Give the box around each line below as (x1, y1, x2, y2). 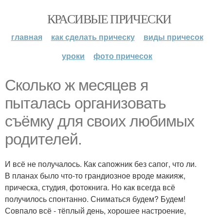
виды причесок (143, 31, 203, 42)
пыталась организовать (5, 94, 166, 112)
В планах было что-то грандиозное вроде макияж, (5, 170, 185, 181)
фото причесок (93, 50, 152, 61)
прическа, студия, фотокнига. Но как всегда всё (5, 182, 175, 193)
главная (11, 31, 42, 42)
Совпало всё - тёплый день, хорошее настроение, (5, 205, 186, 216)
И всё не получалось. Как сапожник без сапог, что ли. (5, 158, 197, 169)
